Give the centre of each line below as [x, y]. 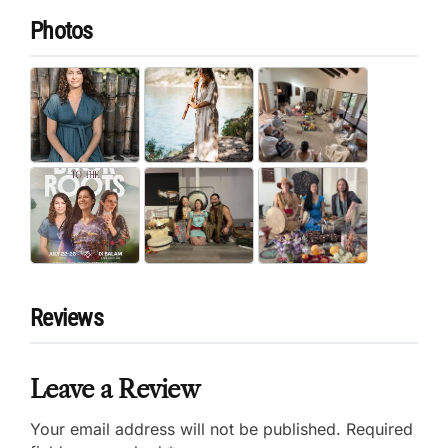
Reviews [66, 318]
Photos [61, 31]
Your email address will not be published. [185, 429]
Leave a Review [114, 390]
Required [379, 429]
